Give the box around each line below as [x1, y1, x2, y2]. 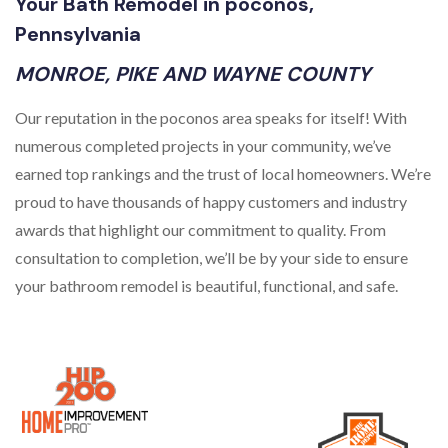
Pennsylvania [15, 20, 141, 47]
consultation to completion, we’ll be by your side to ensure [15, 247, 408, 267]
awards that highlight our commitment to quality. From [15, 219, 386, 239]
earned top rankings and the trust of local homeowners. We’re [15, 163, 431, 183]
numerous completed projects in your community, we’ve [15, 135, 391, 155]
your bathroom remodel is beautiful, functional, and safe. [15, 275, 398, 295]
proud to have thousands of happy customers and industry [15, 191, 407, 211]
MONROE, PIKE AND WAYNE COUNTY [15, 60, 371, 87]
